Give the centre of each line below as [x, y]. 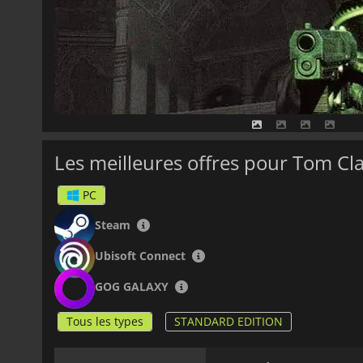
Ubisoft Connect [140, 255]
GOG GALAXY [132, 286]
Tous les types [105, 321]
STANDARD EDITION [228, 321]
